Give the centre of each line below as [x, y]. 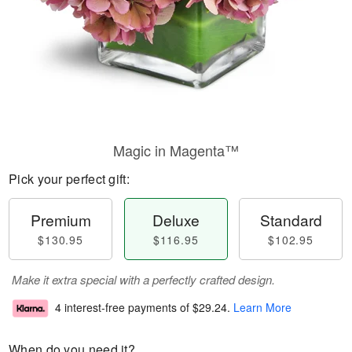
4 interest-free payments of [124, 308]
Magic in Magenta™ [176, 150]
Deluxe [176, 220]
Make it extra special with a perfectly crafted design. [143, 279]
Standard [291, 220]
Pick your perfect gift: [69, 179]
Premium [60, 220]
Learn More [262, 308]
